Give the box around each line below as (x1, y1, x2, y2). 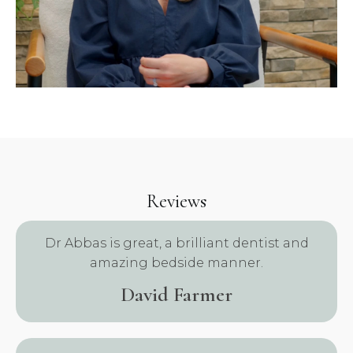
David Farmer (121, 282, 232, 307)
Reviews (147, 190, 206, 213)
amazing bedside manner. (90, 255, 263, 270)
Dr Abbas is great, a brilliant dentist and (44, 236, 309, 251)
